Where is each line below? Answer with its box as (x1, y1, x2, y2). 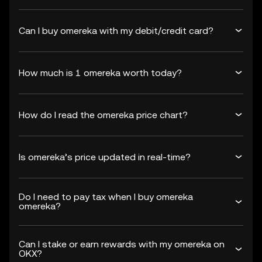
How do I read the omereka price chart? (19, 109, 188, 120)
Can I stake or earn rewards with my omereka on (19, 239, 225, 250)
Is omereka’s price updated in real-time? (19, 151, 191, 163)
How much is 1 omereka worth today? (19, 67, 182, 78)
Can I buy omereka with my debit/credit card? (19, 25, 213, 36)
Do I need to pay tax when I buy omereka (19, 191, 193, 202)
